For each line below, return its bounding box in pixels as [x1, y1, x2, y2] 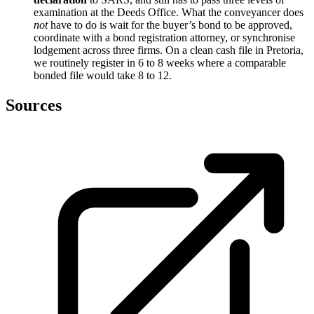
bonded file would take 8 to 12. [34, 69, 172, 82]
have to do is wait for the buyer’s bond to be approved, [48, 19, 292, 32]
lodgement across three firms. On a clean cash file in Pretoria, [34, 44, 303, 57]
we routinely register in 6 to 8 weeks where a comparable [34, 57, 286, 69]
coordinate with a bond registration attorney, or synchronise [34, 32, 295, 44]
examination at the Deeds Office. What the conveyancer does [34, 6, 303, 19]
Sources [6, 96, 62, 115]
